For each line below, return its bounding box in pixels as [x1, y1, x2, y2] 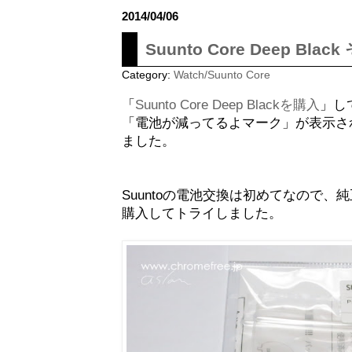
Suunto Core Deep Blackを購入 [135, 97, 320, 112]
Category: [122, 69, 174, 82]
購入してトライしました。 [122, 206, 282, 221]
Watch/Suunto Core [174, 69, 270, 82]
